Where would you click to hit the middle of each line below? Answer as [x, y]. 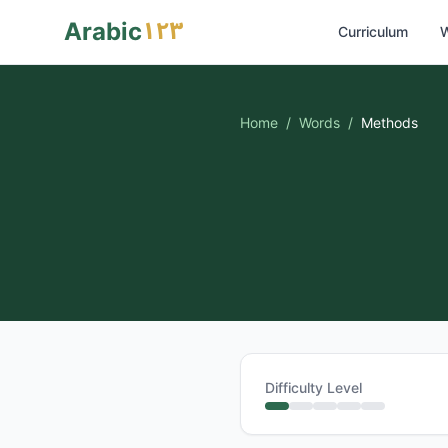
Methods [389, 122]
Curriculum [373, 31]
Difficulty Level [313, 387]
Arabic [103, 31]
